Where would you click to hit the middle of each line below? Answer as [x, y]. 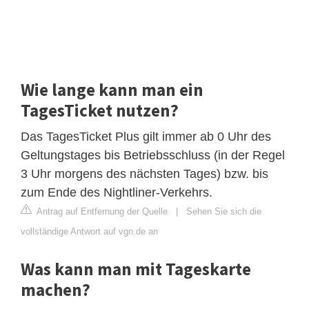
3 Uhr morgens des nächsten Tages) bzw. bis [144, 173]
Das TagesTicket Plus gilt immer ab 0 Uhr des [146, 136]
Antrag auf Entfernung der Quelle [101, 211]
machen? [56, 289]
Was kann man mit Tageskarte [136, 269]
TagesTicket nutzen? [100, 110]
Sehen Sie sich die [224, 211]
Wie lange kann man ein [112, 89]
